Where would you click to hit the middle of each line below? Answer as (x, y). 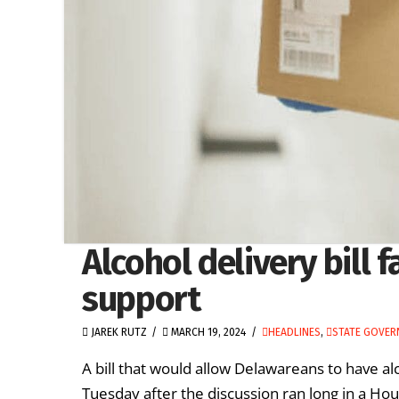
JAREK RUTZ (118, 333)
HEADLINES (294, 333)
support (141, 299)
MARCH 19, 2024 (208, 333)
